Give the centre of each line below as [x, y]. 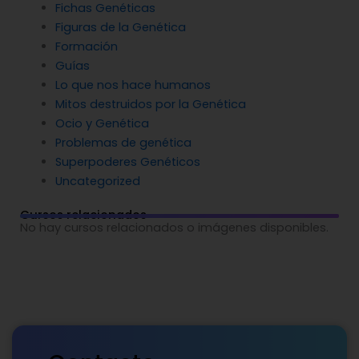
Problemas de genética [123, 142]
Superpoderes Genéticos [127, 161]
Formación [86, 46]
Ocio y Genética [102, 123]
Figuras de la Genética [120, 27]
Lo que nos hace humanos [133, 85]
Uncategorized [97, 181]
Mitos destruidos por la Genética [150, 104]
